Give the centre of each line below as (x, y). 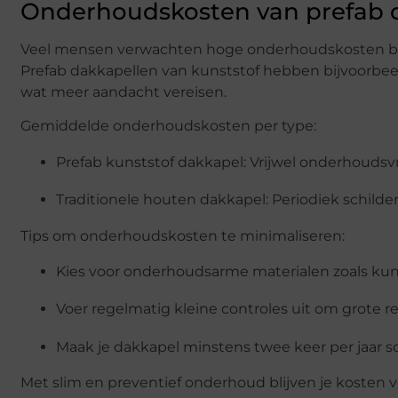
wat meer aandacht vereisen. (123, 92)
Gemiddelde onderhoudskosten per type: (168, 126)
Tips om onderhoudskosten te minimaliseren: (183, 235)
